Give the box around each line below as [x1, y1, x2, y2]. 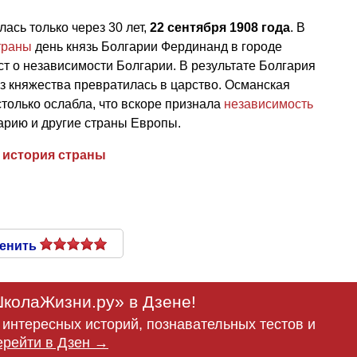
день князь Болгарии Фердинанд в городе [32, 39, 282, 53]
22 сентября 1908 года [150, 20, 290, 34]
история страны [2, 147, 106, 162]
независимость [224, 96, 313, 111]
